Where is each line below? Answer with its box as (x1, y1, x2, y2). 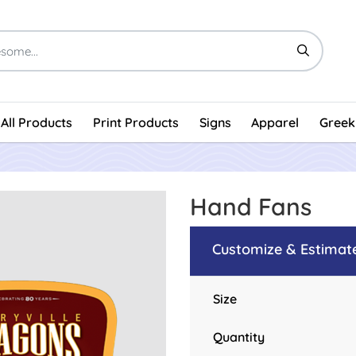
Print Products (92, 114, 179, 130)
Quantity (212, 328, 265, 345)
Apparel (251, 114, 300, 130)
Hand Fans (190, 191, 311, 222)
